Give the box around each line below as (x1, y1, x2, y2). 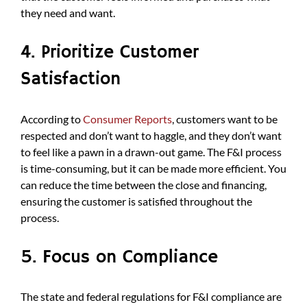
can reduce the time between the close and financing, (21, 177, 267, 191)
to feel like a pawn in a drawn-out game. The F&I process (21, 145, 282, 158)
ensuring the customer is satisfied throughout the (21, 194, 252, 208)
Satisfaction (21, 68, 121, 91)
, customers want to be (172, 112, 278, 125)
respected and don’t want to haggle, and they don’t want (21, 128, 282, 142)
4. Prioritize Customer (21, 41, 199, 64)
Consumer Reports (83, 112, 172, 125)
